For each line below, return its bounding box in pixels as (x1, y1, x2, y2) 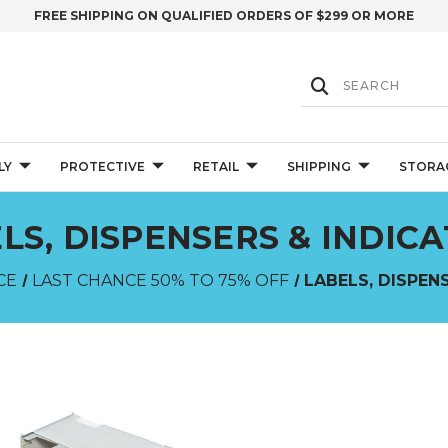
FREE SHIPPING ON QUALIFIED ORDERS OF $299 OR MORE (34, 8, 414, 23)
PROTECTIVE (59, 159, 145, 174)
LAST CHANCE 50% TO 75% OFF (31, 271, 289, 290)
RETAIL (192, 159, 239, 174)
